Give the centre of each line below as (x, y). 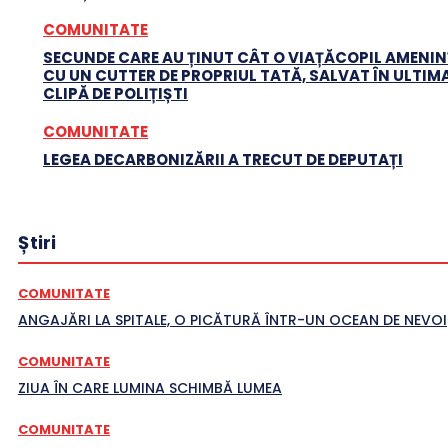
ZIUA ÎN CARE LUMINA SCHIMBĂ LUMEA (150, 387)
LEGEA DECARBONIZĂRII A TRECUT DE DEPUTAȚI (223, 159)
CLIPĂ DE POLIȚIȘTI (115, 93)
